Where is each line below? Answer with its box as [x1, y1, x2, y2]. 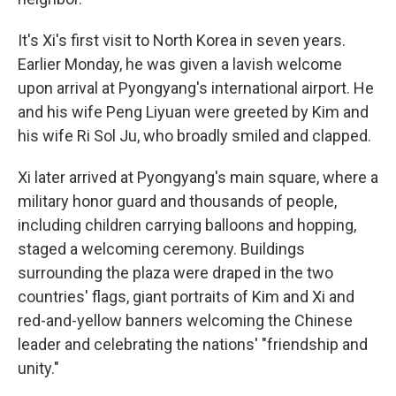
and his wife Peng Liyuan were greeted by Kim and [18, 103, 369, 121]
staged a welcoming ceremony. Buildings [18, 240, 305, 258]
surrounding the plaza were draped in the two [18, 263, 333, 282]
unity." [18, 359, 59, 377]
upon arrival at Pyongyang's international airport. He [18, 79, 374, 97]
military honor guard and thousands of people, [18, 192, 337, 210]
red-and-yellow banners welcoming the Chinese [18, 311, 353, 330]
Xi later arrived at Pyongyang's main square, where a [18, 168, 378, 187]
